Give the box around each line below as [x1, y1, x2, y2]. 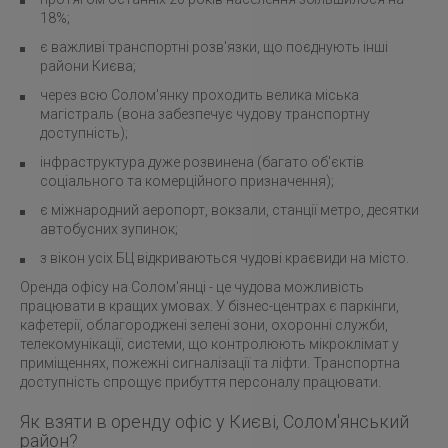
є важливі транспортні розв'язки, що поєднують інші [40, 39, 388, 55]
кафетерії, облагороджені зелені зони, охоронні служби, [20, 317, 388, 333]
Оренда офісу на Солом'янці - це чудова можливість [20, 279, 364, 295]
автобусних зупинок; [40, 221, 178, 237]
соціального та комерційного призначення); [40, 173, 334, 189]
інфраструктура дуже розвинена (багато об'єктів [40, 154, 364, 170]
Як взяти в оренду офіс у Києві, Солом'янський [20, 411, 409, 432]
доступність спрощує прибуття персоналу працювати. [20, 374, 381, 390]
